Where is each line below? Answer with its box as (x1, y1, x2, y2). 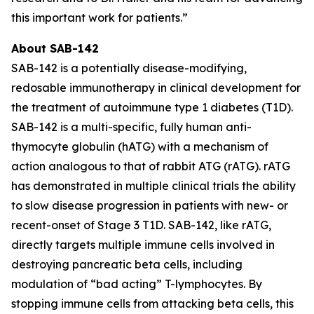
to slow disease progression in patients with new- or (11, 198, 288, 212)
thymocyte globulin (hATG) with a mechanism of (11, 139, 268, 153)
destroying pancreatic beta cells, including (11, 257, 243, 271)
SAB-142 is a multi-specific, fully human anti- (11, 120, 252, 134)
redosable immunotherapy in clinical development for (11, 81, 301, 95)
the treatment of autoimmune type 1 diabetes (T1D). (11, 100, 293, 114)
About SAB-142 (11, 41, 99, 55)
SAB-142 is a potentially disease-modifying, (11, 61, 247, 75)
